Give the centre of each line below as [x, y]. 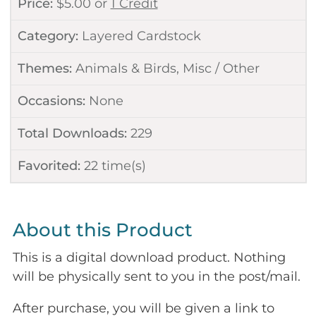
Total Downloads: [72, 133]
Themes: [44, 68]
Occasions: [51, 101]
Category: [48, 36]
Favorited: [49, 165]
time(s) [122, 165]
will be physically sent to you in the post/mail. [157, 277]
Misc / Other [221, 68]
